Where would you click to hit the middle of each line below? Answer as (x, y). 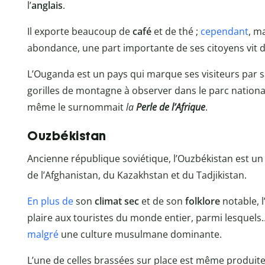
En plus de (50, 201)
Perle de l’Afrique (171, 107)
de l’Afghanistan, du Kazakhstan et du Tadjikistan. (137, 175)
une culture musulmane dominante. (140, 235)
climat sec (118, 201)
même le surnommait (77, 107)
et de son (163, 201)
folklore (203, 201)
